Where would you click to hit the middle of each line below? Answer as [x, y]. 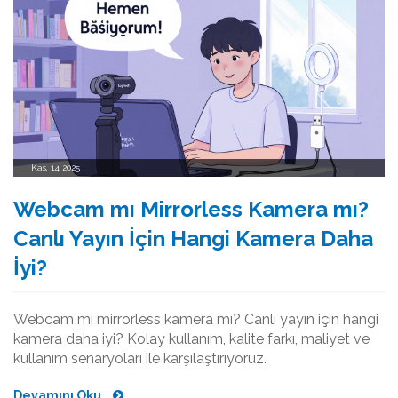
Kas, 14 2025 [56, 167]
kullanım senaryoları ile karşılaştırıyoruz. [140, 358]
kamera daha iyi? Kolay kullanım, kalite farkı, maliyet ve [191, 338]
